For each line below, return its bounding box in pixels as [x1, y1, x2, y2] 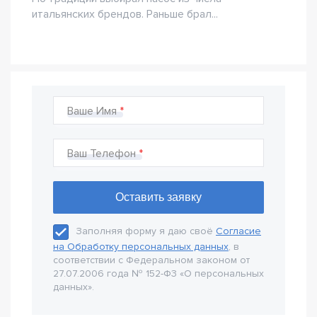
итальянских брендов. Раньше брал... [32, 7, 218, 21]
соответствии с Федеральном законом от [53, 254, 250, 266]
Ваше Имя [67, 104, 117, 118]
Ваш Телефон [67, 146, 136, 161]
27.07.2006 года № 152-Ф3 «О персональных [53, 267, 264, 279]
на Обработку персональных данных [53, 241, 229, 253]
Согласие [216, 225, 261, 238]
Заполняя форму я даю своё [76, 225, 216, 238]
